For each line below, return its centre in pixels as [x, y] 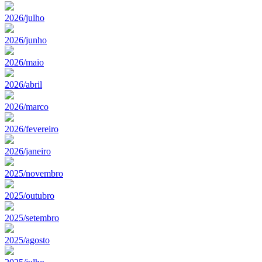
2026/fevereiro [32, 129]
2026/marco [27, 106]
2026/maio [24, 62]
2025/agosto [27, 240]
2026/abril [23, 84]
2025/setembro [32, 218]
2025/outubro [30, 195]
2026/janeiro [28, 151]
